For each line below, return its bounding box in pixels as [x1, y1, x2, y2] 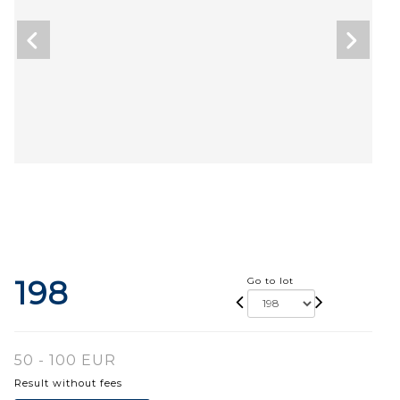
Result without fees [14, 376, 122, 389]
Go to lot [246, 274, 294, 287]
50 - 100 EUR [14, 351, 116, 369]
